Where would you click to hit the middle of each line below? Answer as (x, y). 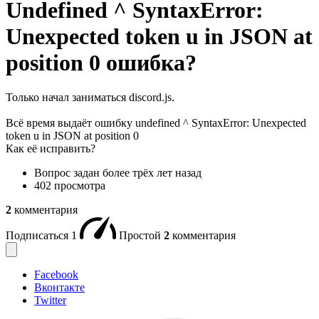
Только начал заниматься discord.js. (90, 98)
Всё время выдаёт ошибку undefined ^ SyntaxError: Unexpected (156, 123)
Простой (141, 236)
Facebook (56, 275)
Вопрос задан (68, 173)
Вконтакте (59, 288)
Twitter (50, 300)
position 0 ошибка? (101, 62)
